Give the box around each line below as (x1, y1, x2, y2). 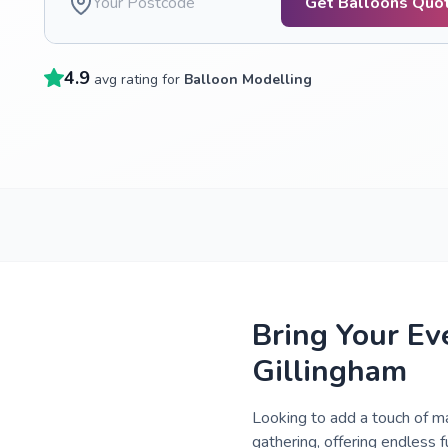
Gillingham (252, 351, 407, 392)
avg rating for (94, 70, 184, 89)
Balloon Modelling (184, 70, 312, 89)
